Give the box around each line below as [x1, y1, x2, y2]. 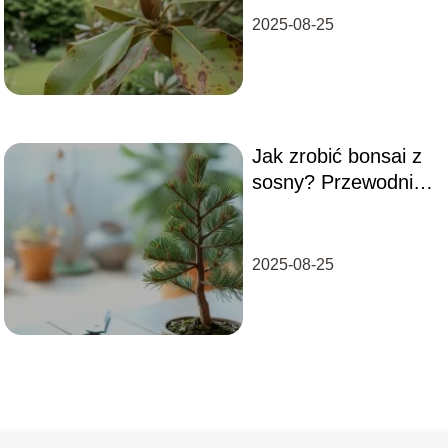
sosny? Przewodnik [251, 170, 423, 193]
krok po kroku [251, 196, 373, 219]
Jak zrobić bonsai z [251, 144, 422, 167]
